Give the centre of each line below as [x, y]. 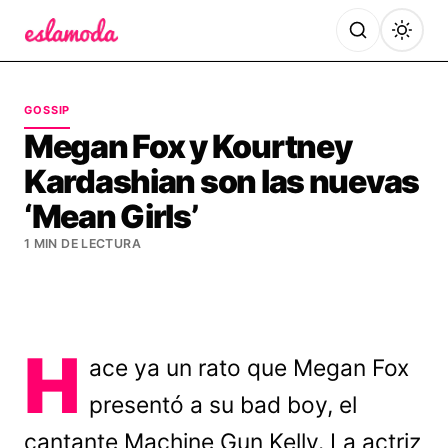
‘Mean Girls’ [111, 216]
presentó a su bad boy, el [223, 405]
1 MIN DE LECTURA [82, 243]
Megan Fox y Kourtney [188, 146]
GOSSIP [47, 110]
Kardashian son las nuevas [221, 181]
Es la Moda [67, 55]
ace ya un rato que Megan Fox [249, 368]
